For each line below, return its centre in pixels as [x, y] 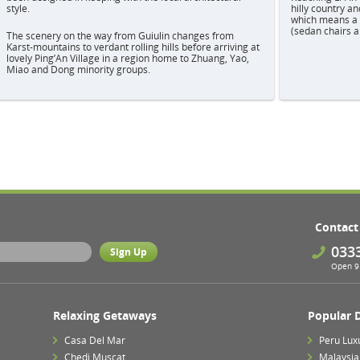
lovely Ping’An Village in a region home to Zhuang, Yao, [128, 58]
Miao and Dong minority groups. [78, 70]
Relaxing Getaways [104, 315]
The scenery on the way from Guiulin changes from [120, 36]
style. [18, 8]
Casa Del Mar [94, 340]
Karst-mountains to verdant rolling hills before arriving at [133, 47]
